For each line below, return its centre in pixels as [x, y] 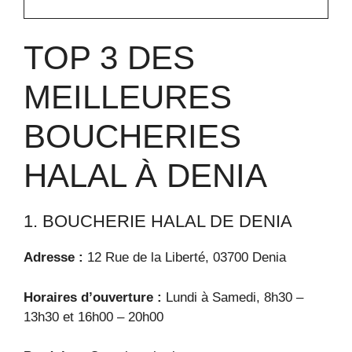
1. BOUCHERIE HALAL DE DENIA [158, 221]
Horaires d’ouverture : [93, 297]
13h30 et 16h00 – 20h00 [93, 317]
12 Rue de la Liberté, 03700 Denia [185, 257]
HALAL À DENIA [145, 176]
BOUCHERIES [132, 136]
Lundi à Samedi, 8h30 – [233, 297]
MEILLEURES [128, 97]
